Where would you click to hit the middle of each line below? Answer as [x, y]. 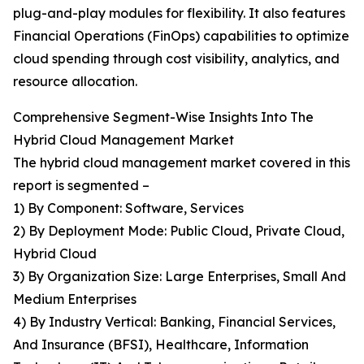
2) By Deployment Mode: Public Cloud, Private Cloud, [179, 231]
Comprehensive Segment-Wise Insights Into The [163, 117]
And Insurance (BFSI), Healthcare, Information [161, 345]
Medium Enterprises [75, 299]
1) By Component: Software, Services [128, 208]
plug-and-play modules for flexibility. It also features [179, 13]
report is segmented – [81, 186]
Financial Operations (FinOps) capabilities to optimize [181, 36]
